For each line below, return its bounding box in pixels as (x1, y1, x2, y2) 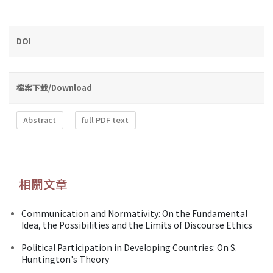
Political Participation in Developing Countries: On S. (21, 241, 237, 253)
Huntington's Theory (21, 252, 109, 265)
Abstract (23, 114, 57, 126)
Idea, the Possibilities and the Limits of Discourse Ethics (21, 218, 252, 231)
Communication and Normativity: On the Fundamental (21, 207, 247, 219)
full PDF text (82, 114, 129, 126)
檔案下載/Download (16, 81, 92, 93)
